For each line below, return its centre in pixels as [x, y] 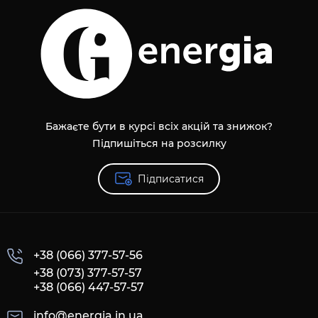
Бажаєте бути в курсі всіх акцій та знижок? [159, 126]
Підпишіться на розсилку [159, 143]
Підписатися [170, 179]
